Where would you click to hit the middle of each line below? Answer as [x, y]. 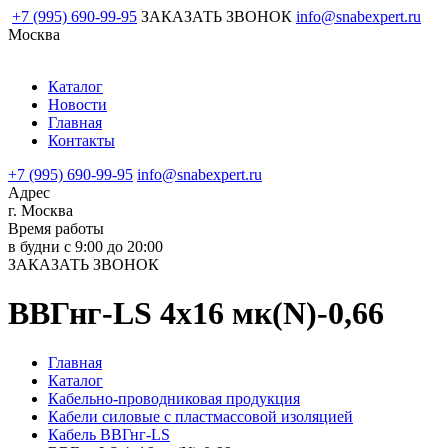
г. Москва [40, 210]
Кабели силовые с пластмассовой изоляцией [200, 416]
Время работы [56, 228]
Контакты [81, 140]
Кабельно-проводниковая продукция [174, 398]
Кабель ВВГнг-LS [109, 434]
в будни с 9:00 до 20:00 [85, 246]
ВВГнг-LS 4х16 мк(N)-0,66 [196, 313]
